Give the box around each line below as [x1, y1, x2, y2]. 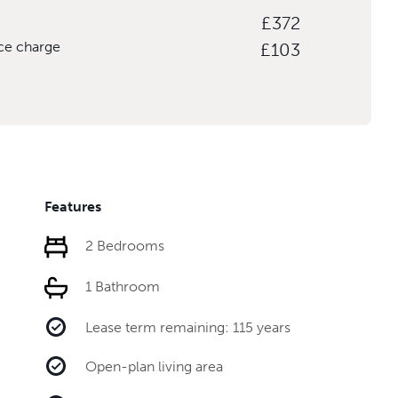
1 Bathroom [85, 277, 160, 295]
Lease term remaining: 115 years [85, 318, 291, 336]
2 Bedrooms [85, 236, 164, 254]
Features [44, 197, 101, 215]
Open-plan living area [85, 357, 223, 375]
